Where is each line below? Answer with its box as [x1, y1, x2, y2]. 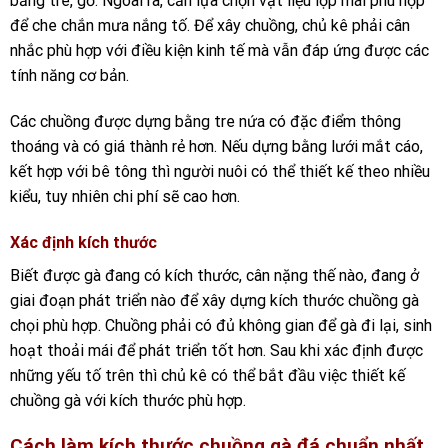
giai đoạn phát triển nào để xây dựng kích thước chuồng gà [10, 290, 419, 310]
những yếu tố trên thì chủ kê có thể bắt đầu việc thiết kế [10, 365, 405, 385]
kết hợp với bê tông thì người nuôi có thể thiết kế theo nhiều [10, 161, 430, 181]
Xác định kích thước [10, 232, 157, 252]
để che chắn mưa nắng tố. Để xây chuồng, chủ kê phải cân [10, 16, 410, 36]
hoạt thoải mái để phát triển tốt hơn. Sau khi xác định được [10, 340, 423, 360]
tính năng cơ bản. [10, 66, 129, 86]
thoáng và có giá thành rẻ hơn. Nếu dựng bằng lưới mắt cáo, [10, 136, 423, 156]
